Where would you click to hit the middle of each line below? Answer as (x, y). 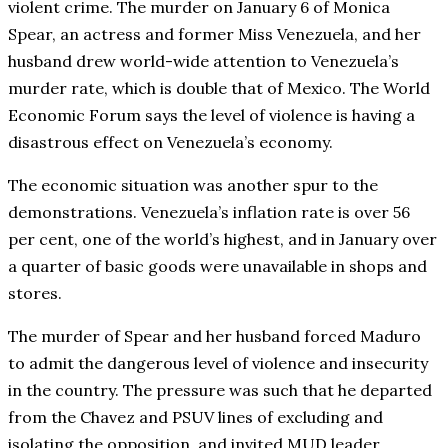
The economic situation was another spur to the (193, 184)
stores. (35, 292)
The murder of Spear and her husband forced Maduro (214, 335)
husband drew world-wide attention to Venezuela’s (203, 60)
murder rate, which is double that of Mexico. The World (219, 87)
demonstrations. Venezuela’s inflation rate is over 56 (209, 211)
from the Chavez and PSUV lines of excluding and (195, 416)
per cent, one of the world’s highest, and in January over (222, 238)
